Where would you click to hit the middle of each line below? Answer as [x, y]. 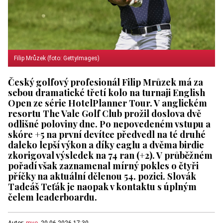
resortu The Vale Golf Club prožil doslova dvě [105, 113]
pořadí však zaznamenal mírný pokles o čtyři [103, 166]
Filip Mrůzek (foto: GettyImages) [57, 58]
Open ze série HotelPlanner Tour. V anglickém [108, 103]
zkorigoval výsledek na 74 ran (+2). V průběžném [110, 155]
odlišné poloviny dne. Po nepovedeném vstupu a [109, 124]
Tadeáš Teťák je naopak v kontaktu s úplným [102, 187]
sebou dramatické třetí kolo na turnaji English [107, 93]
